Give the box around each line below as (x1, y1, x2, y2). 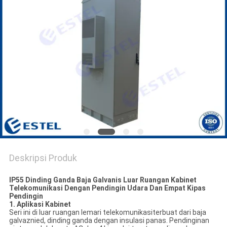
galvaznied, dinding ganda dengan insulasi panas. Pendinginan (9, 216, 209, 225)
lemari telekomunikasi (81, 208, 153, 217)
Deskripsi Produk (9, 153, 77, 164)
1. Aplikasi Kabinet (9, 200, 71, 209)
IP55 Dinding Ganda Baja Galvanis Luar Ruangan (9, 176, 171, 184)
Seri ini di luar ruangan (9, 208, 81, 217)
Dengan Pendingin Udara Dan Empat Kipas (62, 184, 206, 193)
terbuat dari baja (152, 208, 206, 217)
